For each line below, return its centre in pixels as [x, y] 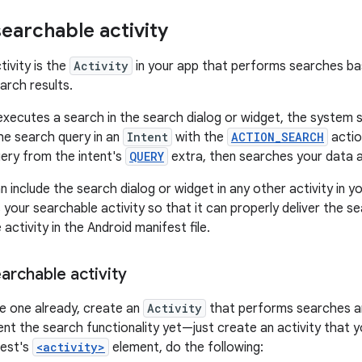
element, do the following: [186, 347]
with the [200, 137]
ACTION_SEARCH [278, 137]
